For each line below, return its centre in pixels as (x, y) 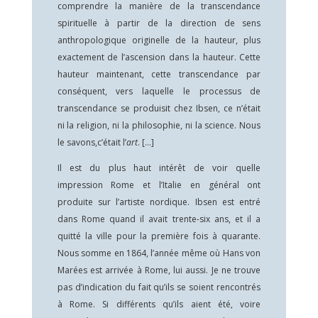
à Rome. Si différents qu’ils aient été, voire (159, 304)
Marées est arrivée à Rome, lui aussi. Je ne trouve (159, 270)
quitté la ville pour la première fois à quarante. (159, 236)
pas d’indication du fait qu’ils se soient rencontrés (159, 287)
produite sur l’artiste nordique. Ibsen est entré (159, 202)
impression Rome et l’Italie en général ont (159, 185)
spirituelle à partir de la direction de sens (159, 23)
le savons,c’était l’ (92, 142)
